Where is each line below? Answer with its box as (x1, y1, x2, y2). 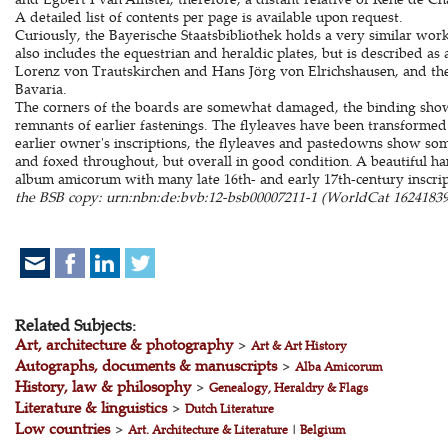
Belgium (299, 421, 346, 438)
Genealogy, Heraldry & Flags (208, 379, 368, 396)
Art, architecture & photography (14, 334, 233, 355)
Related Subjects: (14, 314, 136, 336)
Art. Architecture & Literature (127, 421, 288, 438)
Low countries (14, 418, 110, 439)
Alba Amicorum (294, 358, 383, 375)
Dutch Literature (184, 400, 274, 417)
